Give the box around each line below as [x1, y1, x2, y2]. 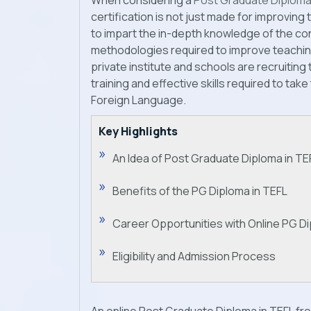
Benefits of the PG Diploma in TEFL [112, 183, 287, 199]
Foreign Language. [91, 92, 186, 108]
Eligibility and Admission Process [112, 249, 276, 264]
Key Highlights [99, 124, 178, 140]
